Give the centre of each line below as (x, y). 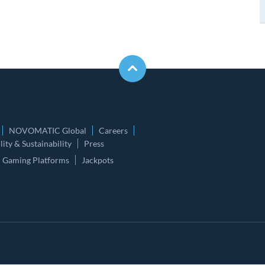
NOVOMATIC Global (48, 130)
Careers (113, 130)
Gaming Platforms (36, 160)
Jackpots (98, 160)
